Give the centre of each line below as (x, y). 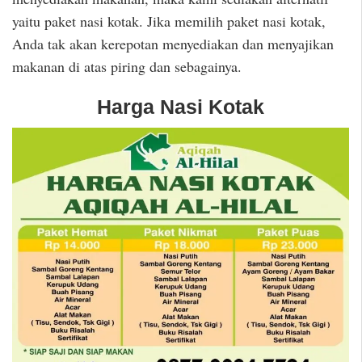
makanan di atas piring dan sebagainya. (127, 67)
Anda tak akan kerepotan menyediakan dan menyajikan (173, 44)
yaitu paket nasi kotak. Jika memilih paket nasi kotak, (169, 21)
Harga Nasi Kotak (181, 106)
